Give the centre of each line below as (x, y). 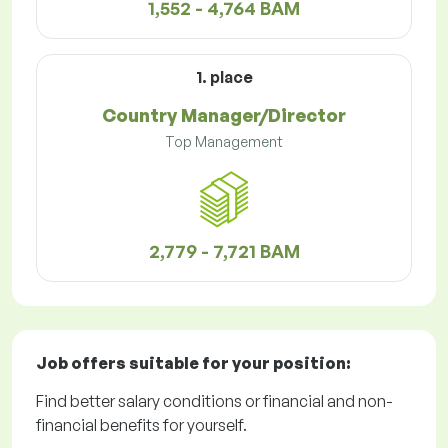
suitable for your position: (238, 363)
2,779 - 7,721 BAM (224, 251)
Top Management (224, 142)
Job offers (81, 363)
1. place (224, 77)
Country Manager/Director (224, 115)
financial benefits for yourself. (141, 425)
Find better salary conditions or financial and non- (214, 401)
